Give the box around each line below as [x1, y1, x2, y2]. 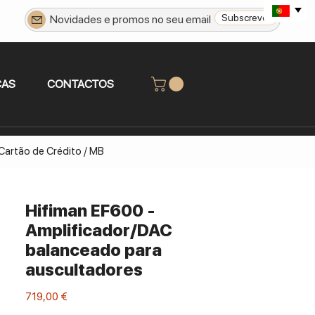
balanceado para [25, 240, 162, 260]
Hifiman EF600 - [25, 200, 155, 221]
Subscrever [221, 12, 271, 23]
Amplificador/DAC [25, 220, 172, 240]
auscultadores [25, 259, 143, 280]
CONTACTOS [47, 77, 114, 91]
